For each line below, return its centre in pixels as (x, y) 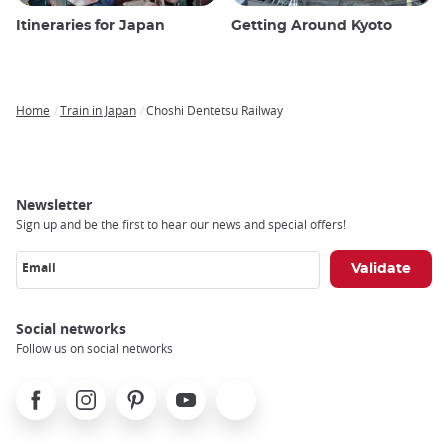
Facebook (47, 390)
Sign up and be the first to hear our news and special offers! (181, 223)
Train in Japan (98, 109)
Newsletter (54, 204)
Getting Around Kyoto (311, 25)
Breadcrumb (58, 125)
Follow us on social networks (94, 347)
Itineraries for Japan (90, 25)
